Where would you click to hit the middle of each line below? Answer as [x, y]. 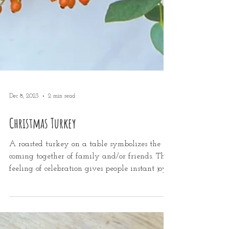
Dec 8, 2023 [24, 136]
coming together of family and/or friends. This [90, 196]
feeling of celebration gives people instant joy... [90, 209]
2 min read [62, 136]
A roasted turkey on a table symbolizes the [85, 184]
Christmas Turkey [43, 163]
